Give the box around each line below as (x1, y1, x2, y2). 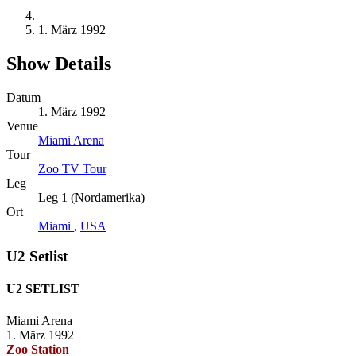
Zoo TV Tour (38, 161, 106, 176)
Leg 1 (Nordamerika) (38, 190, 145, 204)
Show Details (6, 52, 111, 74)
